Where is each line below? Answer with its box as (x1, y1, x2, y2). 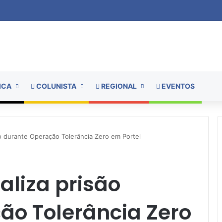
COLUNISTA (35, 81, 76, 90)
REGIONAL (100, 81, 137, 90)
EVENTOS (160, 81, 195, 90)
